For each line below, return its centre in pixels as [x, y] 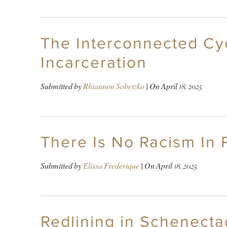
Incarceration [93, 63]
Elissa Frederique [111, 166]
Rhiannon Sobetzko [113, 86]
